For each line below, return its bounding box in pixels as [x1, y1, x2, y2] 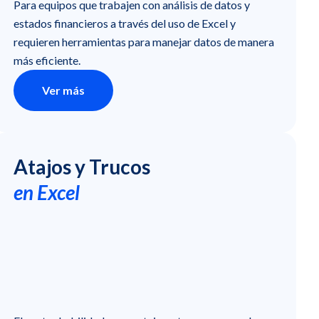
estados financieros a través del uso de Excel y [14, 16, 236, 30]
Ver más [42, 83, 85, 97]
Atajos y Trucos [14, 154, 151, 179]
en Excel [14, 179, 80, 204]
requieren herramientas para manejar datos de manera [14, 34, 275, 48]
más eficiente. [14, 53, 81, 67]
